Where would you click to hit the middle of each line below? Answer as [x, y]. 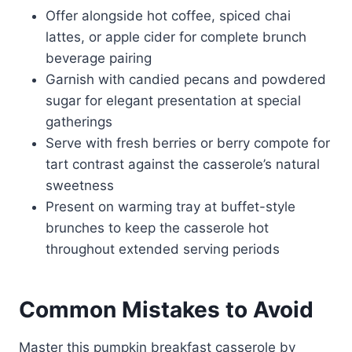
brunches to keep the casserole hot [157, 227]
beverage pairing [99, 58]
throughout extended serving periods [163, 249]
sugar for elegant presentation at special [173, 100]
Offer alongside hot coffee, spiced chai [168, 15]
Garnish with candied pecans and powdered [186, 79]
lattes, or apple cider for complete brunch [176, 37]
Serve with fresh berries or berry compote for [188, 143]
